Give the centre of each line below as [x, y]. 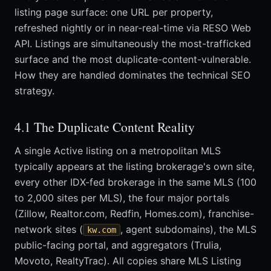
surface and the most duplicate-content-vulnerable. [133, 60]
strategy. [34, 91]
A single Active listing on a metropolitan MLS [118, 151]
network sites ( [49, 230]
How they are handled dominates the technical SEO [132, 75]
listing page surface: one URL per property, [114, 12]
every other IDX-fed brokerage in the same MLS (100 [135, 182]
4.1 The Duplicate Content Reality [105, 127]
